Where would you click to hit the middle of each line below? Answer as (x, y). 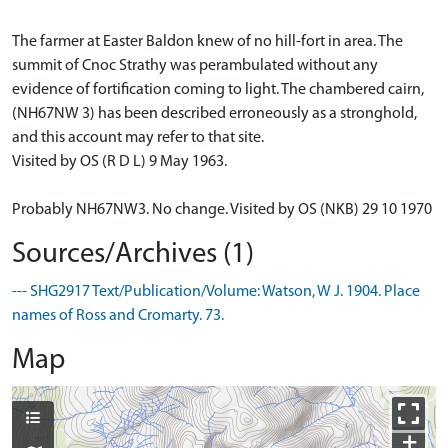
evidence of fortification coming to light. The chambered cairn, (218, 89)
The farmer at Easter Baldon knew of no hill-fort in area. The (207, 41)
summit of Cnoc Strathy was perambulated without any (195, 65)
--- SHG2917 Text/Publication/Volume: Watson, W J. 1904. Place (216, 291)
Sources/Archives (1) (133, 254)
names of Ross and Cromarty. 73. (118, 315)
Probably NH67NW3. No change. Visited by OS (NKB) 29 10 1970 (222, 209)
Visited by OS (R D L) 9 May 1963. (119, 161)
